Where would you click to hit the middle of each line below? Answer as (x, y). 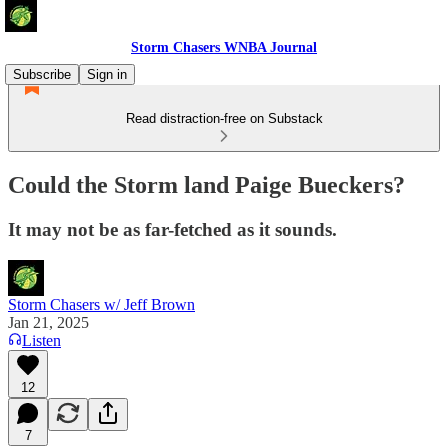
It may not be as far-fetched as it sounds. (172, 229)
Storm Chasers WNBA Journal (224, 47)
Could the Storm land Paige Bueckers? (206, 184)
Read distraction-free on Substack (224, 118)
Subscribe (42, 74)
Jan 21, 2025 (48, 322)
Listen (41, 340)
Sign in (107, 74)
